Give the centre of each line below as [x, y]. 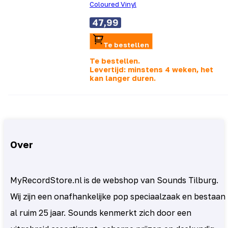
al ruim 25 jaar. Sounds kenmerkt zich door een [101, 212]
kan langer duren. [123, 78]
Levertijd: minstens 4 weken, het [151, 70]
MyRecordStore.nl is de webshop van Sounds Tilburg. [114, 180]
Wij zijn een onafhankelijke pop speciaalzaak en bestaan [118, 196]
